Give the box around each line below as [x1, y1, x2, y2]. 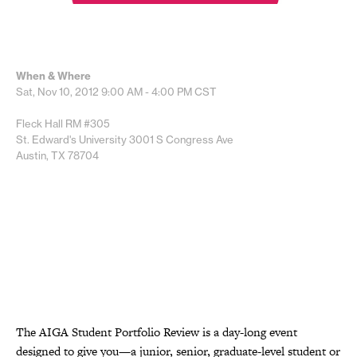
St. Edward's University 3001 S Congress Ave [16, 132, 233, 146]
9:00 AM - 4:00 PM [101, 84, 192, 98]
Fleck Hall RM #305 [16, 116, 110, 130]
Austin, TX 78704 [16, 148, 99, 162]
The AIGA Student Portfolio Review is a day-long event [16, 323, 297, 340]
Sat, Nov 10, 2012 [16, 84, 101, 98]
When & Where [16, 69, 91, 82]
